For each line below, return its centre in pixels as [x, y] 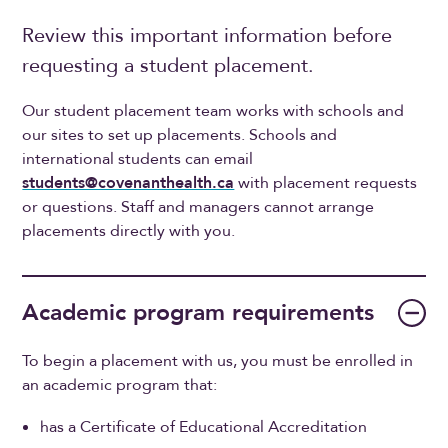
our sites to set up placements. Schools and [180, 135]
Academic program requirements [198, 313]
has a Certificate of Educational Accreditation [204, 427]
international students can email [138, 159]
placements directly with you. [129, 231]
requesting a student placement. [168, 66]
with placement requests [326, 183]
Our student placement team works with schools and [213, 111]
